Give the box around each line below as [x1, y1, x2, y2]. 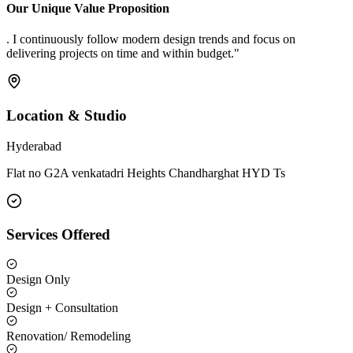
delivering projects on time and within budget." [6, 46, 240, 61]
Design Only [6, 273, 70, 287]
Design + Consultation [6, 301, 118, 315]
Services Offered [6, 226, 110, 243]
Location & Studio [6, 107, 127, 124]
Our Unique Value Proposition [6, 2, 169, 16]
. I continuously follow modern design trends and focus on [6, 32, 295, 46]
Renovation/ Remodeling [6, 329, 131, 344]
